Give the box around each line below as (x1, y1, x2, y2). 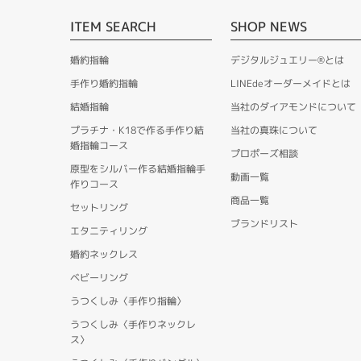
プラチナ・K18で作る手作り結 (70, 123, 204, 138)
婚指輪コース (70, 139, 128, 153)
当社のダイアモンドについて (230, 100, 356, 114)
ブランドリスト (230, 217, 298, 231)
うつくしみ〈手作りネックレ (70, 317, 196, 332)
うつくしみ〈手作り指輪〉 (70, 294, 186, 309)
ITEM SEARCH (70, 18, 156, 36)
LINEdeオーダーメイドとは (230, 77, 351, 91)
